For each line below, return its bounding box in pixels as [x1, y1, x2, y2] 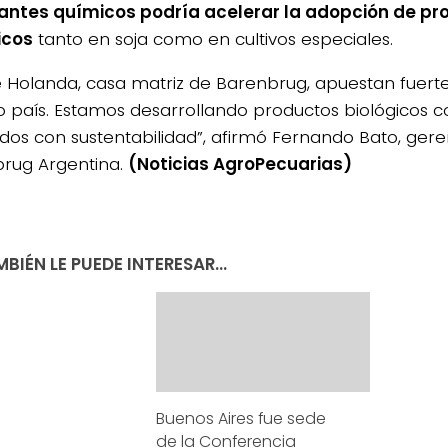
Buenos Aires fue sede [156, 407, 327, 431]
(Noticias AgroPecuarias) [128, 151, 352, 176]
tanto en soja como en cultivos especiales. [33, 27, 393, 52]
